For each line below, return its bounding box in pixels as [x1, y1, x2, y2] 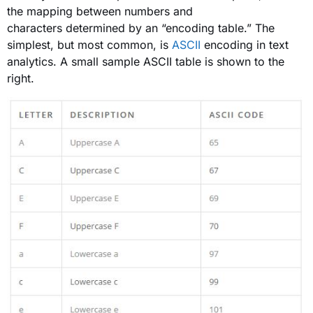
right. [7, 71, 34, 85]
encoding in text [201, 37, 289, 52]
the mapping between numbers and [7, 3, 193, 18]
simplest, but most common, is [7, 37, 172, 52]
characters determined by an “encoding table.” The [7, 20, 275, 35]
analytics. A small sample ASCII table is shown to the [7, 54, 284, 68]
